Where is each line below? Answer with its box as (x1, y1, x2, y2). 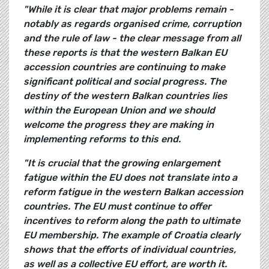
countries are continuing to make (72, 61, 225, 73)
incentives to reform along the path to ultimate (23, 215, 240, 227)
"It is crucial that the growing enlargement (23, 157, 220, 169)
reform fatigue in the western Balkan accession (23, 186, 243, 198)
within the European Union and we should (23, 104, 215, 116)
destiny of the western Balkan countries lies (23, 90, 228, 102)
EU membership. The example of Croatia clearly (23, 229, 240, 241)
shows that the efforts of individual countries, (23, 244, 236, 256)
